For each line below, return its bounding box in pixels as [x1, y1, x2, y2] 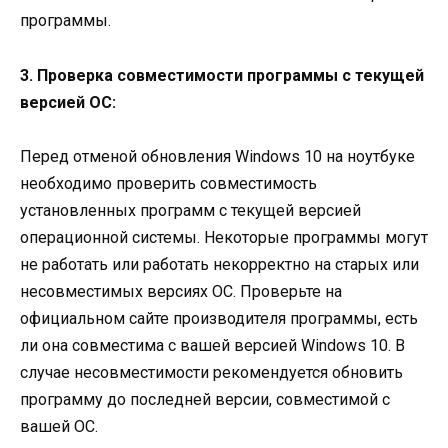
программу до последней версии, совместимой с [20, 389, 390, 409]
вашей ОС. [20, 416, 98, 436]
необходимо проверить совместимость [20, 173, 317, 193]
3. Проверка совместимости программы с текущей [20, 65, 424, 85]
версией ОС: [20, 92, 116, 112]
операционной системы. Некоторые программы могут [20, 227, 428, 247]
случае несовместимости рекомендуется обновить [20, 362, 403, 382]
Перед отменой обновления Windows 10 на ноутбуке [20, 146, 415, 166]
